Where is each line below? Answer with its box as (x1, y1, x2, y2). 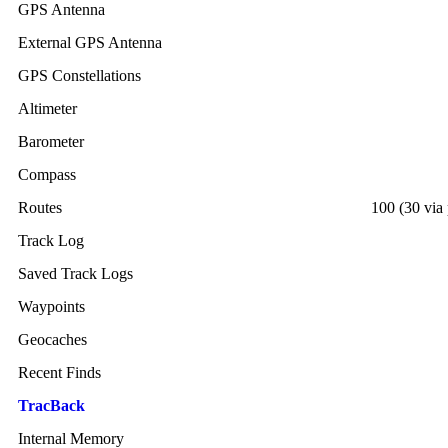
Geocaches (18, 331, 87, 348)
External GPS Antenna (18, 34, 162, 51)
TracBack (18, 397, 85, 414)
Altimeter (18, 100, 77, 117)
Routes (18, 199, 62, 216)
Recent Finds (18, 364, 101, 381)
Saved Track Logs (18, 265, 133, 282)
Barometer (18, 133, 84, 150)
